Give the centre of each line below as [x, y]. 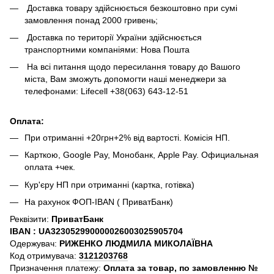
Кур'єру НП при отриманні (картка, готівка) [109, 184]
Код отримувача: [44, 256]
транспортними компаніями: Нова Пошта [107, 49]
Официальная [230, 155]
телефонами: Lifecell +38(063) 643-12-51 [106, 91]
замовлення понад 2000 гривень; [91, 20]
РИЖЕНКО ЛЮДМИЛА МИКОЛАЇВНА [136, 244]
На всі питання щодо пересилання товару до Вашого [132, 67]
